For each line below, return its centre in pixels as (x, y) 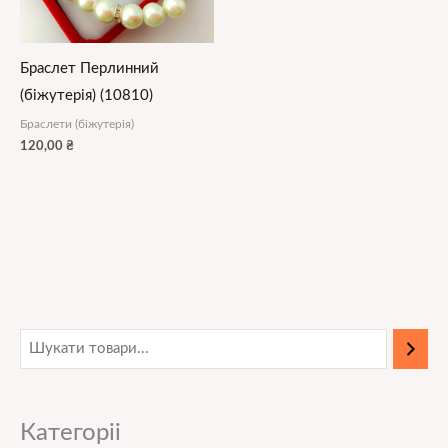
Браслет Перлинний (89, 68)
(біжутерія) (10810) (86, 95)
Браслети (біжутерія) (77, 123)
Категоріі (70, 433)
